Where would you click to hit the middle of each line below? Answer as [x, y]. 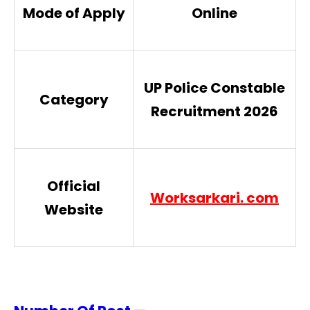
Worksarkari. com [215, 198]
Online [215, 13]
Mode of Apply [74, 13]
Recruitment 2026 [215, 111]
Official [74, 186]
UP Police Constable [215, 88]
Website [74, 209]
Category [74, 99]
